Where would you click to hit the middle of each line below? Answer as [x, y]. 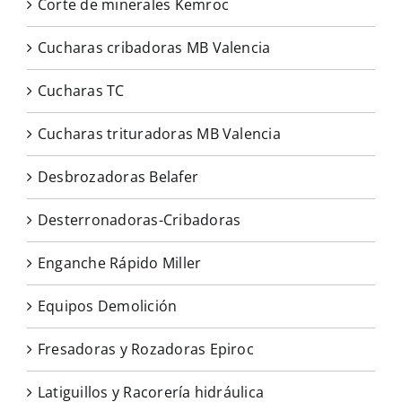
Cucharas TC [81, 91]
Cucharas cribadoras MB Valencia [154, 48]
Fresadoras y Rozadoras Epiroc [146, 350]
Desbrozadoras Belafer [118, 177]
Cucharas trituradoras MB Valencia [159, 134]
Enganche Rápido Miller [120, 263]
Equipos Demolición [108, 306]
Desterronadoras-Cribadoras [140, 220]
